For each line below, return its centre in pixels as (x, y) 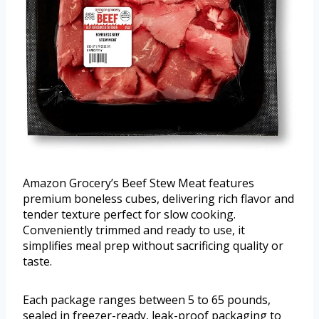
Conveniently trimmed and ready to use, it (134, 230)
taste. (37, 262)
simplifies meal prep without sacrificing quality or (153, 246)
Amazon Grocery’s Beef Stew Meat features (138, 183)
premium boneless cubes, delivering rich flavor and (158, 199)
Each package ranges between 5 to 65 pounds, (147, 300)
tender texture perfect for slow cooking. (129, 215)
